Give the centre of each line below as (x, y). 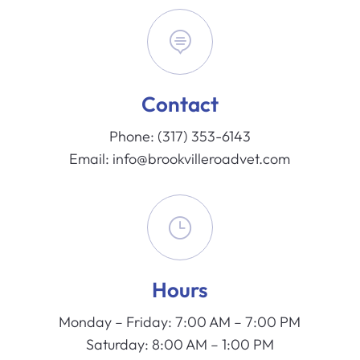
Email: (91, 159)
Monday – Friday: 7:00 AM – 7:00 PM (180, 322)
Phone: (133, 137)
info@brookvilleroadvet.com (202, 159)
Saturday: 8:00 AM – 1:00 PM (180, 345)
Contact (180, 104)
